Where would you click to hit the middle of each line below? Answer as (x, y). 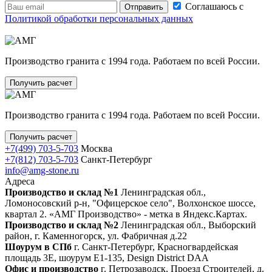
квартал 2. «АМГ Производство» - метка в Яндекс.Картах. (126, 214)
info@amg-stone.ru (42, 170)
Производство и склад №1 (62, 192)
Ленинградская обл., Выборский (187, 225)
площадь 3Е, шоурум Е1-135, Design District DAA (107, 257)
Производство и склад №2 (62, 225)
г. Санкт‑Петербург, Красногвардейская (155, 246)
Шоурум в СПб (38, 246)
